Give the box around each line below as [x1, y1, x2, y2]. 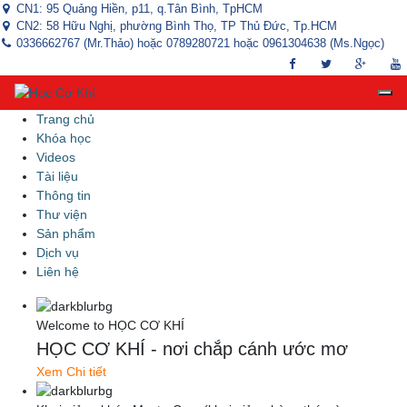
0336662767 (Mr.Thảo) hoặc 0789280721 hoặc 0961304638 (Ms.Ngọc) [16, 36, 384, 50]
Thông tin [36, 187, 91, 203]
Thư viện [36, 206, 87, 222]
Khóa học [36, 130, 91, 145]
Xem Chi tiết [36, 363, 106, 379]
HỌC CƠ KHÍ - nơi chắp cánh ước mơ [36, 338, 348, 359]
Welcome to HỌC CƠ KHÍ [36, 317, 184, 333]
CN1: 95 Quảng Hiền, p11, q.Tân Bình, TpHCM [16, 2, 263, 15]
